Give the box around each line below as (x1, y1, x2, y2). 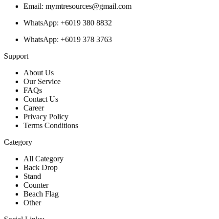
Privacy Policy (23, 112, 68, 121)
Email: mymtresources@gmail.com (23, 2, 131, 11)
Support (4, 52, 28, 61)
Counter (23, 181, 48, 190)
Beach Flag (23, 190, 59, 198)
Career (23, 104, 44, 112)
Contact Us (23, 95, 58, 104)
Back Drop (23, 163, 58, 172)
